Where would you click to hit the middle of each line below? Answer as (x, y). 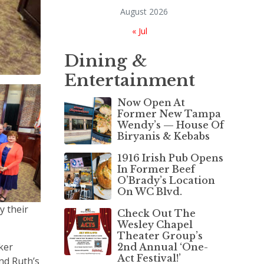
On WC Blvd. (149, 191)
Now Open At (151, 102)
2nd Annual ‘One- (162, 247)
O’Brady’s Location (166, 180)
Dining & (105, 61)
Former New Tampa (169, 113)
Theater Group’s (160, 235)
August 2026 (144, 11)
